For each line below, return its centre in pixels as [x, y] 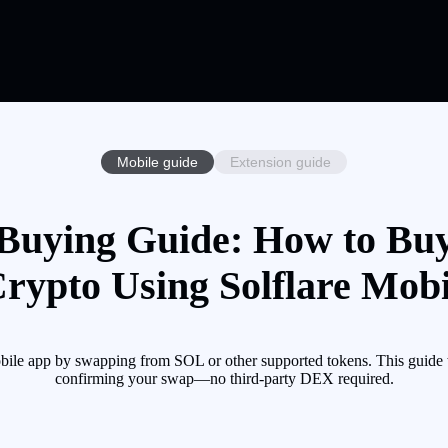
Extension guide [280, 161]
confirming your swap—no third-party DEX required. [224, 379]
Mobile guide [157, 161]
